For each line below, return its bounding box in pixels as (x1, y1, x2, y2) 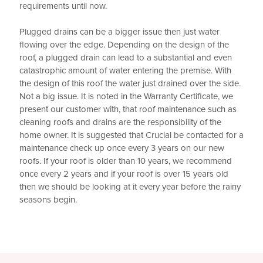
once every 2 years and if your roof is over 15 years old (19, 168, 228, 180)
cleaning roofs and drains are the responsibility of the (19, 117, 221, 128)
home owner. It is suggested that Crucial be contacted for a (19, 130, 244, 141)
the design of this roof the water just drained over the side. (19, 78, 241, 89)
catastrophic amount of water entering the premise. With (19, 65, 231, 76)
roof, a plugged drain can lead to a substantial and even (19, 52, 232, 63)
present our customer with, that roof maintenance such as (19, 104, 237, 115)
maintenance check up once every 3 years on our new (19, 143, 224, 154)
